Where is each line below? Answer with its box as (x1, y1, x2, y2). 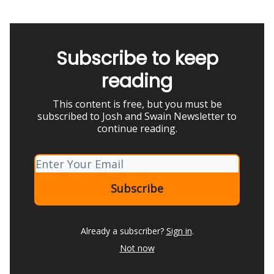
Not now (119, 242, 155, 254)
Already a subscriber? (80, 225, 164, 237)
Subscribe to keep (56, 46, 218, 72)
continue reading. (97, 122, 177, 135)
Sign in (166, 225, 192, 237)
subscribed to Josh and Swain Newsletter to (37, 109, 237, 123)
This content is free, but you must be (52, 97, 222, 111)
